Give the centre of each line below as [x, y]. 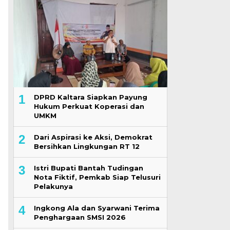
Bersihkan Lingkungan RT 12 [87, 146]
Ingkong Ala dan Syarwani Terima [97, 208]
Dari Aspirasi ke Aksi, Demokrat [93, 137]
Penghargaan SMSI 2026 [80, 217]
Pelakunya [53, 186]
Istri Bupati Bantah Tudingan [88, 168]
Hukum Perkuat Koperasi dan [89, 106]
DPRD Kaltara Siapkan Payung [90, 97]
